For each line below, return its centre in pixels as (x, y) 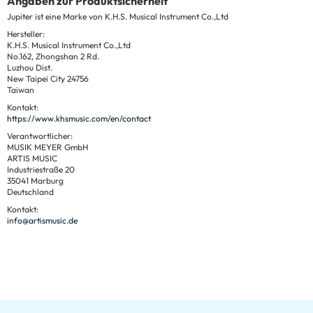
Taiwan (21, 89)
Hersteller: (26, 34)
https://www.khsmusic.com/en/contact (79, 118)
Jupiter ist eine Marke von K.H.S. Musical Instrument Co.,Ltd (118, 16)
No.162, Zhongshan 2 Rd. (53, 56)
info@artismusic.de (42, 220)
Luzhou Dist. (30, 67)
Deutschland (30, 191)
